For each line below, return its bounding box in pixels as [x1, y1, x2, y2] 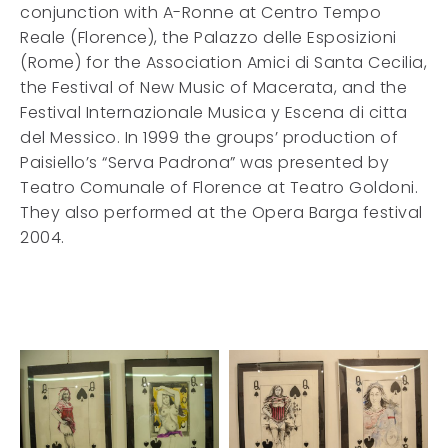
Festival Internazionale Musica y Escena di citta [20, 101, 407, 124]
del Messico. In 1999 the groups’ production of [20, 126, 398, 149]
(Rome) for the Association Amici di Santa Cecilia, [20, 51, 427, 74]
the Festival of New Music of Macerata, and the [20, 76, 407, 99]
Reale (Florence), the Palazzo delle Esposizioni [20, 26, 397, 49]
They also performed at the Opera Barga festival [20, 201, 423, 224]
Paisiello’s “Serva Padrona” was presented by [20, 151, 389, 174]
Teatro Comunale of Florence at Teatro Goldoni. [20, 176, 418, 199]
